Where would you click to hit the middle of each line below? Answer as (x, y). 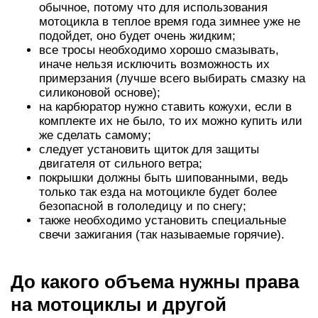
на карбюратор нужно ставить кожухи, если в (165, 106)
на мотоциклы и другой (119, 304)
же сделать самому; (95, 135)
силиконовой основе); (100, 92)
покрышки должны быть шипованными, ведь (164, 177)
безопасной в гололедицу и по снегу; (143, 206)
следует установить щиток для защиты (149, 149)
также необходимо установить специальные (163, 220)
